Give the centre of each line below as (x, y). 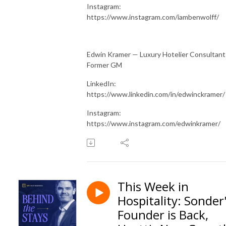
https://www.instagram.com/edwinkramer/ (154, 123)
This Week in (153, 186)
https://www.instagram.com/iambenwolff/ (153, 17)
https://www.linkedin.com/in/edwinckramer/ (156, 94)
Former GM (104, 65)
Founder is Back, (163, 214)
